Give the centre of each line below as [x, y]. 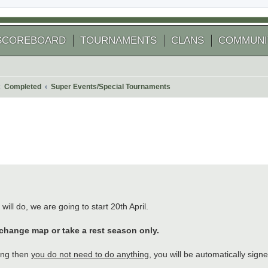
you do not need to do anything [90, 255]
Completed [23, 87]
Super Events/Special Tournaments [111, 87]
